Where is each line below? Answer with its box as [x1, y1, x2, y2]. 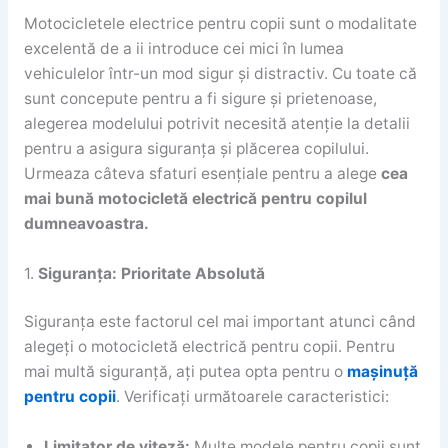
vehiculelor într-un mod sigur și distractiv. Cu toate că [23, 63, 417, 83]
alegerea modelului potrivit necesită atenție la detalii [23, 113, 410, 133]
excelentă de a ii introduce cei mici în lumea [23, 38, 344, 58]
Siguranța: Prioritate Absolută [37, 263, 265, 283]
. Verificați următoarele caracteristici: [115, 386, 389, 406]
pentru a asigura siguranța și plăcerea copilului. [23, 138, 369, 158]
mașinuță [346, 361, 418, 381]
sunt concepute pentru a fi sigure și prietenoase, [23, 88, 377, 108]
